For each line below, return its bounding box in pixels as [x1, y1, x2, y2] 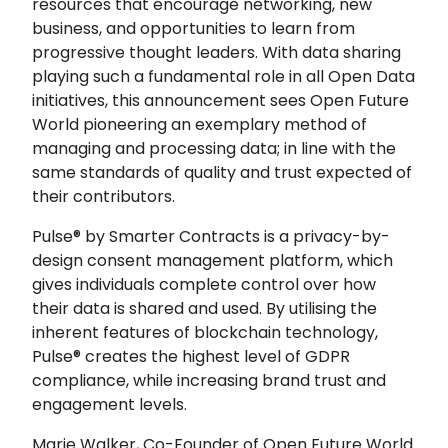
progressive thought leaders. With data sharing [32, 40, 401, 64]
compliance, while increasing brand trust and [32, 368, 386, 392]
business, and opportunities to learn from [32, 16, 355, 40]
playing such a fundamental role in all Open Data [32, 64, 415, 88]
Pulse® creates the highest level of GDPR [32, 344, 350, 368]
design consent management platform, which [32, 248, 393, 272]
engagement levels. [32, 392, 187, 416]
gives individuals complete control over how [32, 272, 376, 296]
